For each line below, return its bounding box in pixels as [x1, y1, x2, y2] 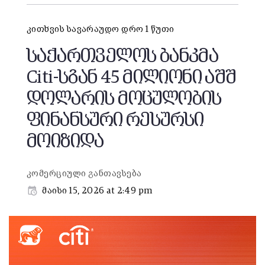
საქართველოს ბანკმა [27, 47, 219, 66]
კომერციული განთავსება [27, 169, 142, 179]
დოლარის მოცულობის [27, 90, 222, 108]
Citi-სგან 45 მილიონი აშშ [27, 69, 237, 87]
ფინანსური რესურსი [27, 111, 204, 130]
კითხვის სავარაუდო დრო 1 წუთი [27, 25, 174, 34]
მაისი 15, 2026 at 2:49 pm [42, 186, 153, 196]
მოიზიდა [27, 132, 104, 151]
